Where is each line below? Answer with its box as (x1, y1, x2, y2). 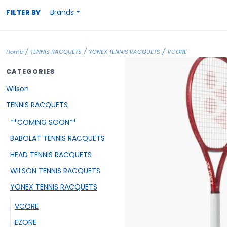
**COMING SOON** (10, 117, 77, 127)
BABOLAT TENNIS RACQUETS (10, 133, 105, 143)
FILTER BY (6, 8, 41, 17)
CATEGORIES (6, 67, 55, 76)
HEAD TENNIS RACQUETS (10, 149, 92, 160)
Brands (50, 7, 74, 17)
